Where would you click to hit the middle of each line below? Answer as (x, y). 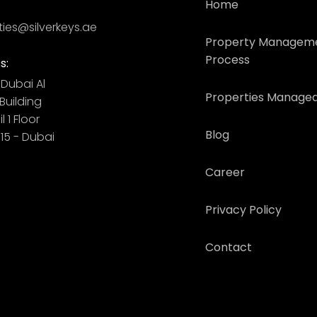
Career (225, 172)
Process (227, 60)
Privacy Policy (243, 210)
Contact (228, 247)
